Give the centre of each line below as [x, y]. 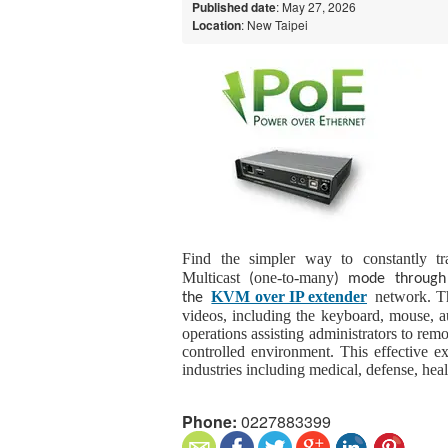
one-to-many [294, 277]
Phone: [209, 421]
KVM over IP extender [289, 296]
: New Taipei [274, 24]
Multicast [216, 277]
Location [216, 24]
